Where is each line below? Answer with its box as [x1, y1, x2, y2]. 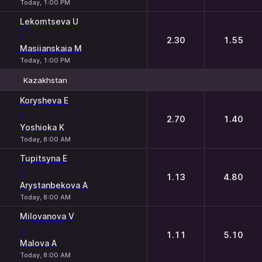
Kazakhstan [23, 75, 67, 85]
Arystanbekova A [20, 180, 88, 190]
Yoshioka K [20, 122, 64, 132]
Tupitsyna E [20, 153, 67, 163]
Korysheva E [20, 95, 68, 105]
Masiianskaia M [20, 43, 82, 53]
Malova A [20, 238, 57, 248]
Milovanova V [20, 211, 74, 221]
